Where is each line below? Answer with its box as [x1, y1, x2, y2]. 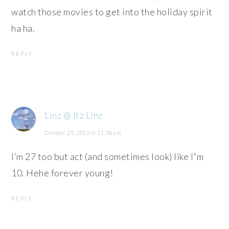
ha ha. [11, 22, 35, 34]
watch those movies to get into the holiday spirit [11, 6, 213, 17]
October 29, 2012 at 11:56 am [44, 129, 122, 136]
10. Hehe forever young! [11, 167, 113, 178]
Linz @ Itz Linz [44, 109, 103, 121]
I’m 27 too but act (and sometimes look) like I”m [11, 150, 204, 162]
